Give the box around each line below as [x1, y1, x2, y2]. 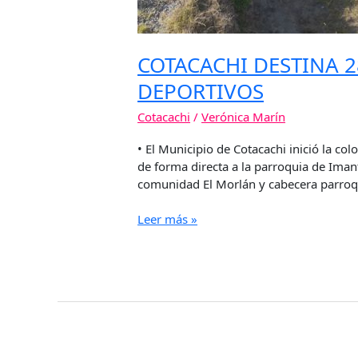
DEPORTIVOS [137, 76, 265, 105]
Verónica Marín [201, 108, 286, 125]
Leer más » [137, 211, 198, 228]
